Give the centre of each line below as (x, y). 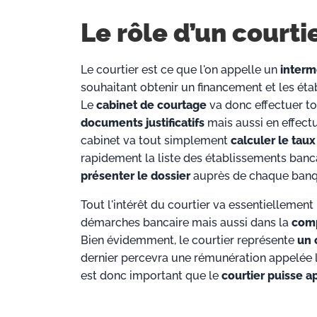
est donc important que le (151, 276)
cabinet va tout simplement (156, 141)
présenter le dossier (136, 176)
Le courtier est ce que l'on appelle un (180, 70)
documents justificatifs (143, 123)
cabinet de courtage (151, 105)
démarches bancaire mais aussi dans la (186, 223)
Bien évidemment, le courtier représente (189, 241)
